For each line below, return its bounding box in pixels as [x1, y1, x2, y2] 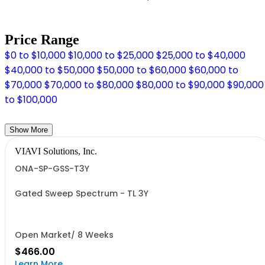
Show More [31, 125, 48, 134]
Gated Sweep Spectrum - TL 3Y [15, 188, 148, 199]
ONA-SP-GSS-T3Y [15, 163, 89, 174]
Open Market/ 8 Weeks [15, 229, 114, 241]
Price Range [5, 32, 79, 47]
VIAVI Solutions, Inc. [15, 146, 97, 156]
